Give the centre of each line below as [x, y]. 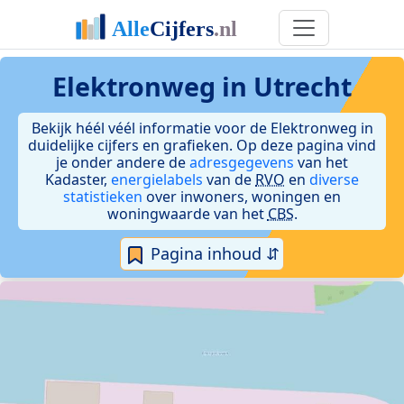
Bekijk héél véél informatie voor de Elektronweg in [202, 128]
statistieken [103, 197]
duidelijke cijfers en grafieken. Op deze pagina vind [202, 145]
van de [229, 179]
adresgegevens [242, 162]
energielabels [157, 179]
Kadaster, [78, 179]
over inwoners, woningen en [242, 197]
